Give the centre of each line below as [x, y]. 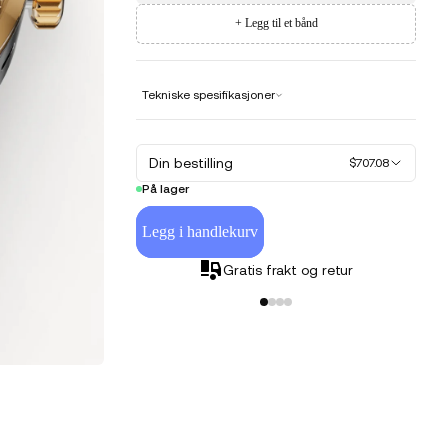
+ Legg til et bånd [276, 23]
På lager [166, 188]
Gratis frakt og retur [288, 269]
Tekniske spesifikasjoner [209, 94]
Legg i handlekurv [200, 232]
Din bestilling [191, 162]
